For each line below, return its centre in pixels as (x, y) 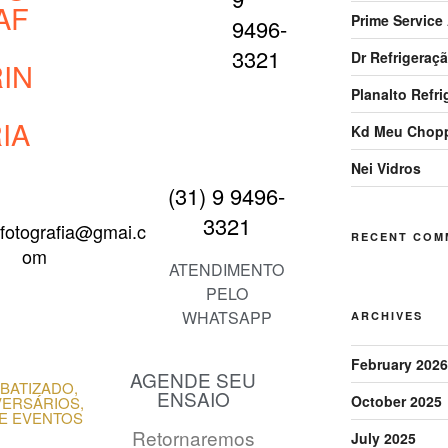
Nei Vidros (385, 167)
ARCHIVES (386, 315)
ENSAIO (193, 398)
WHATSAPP (226, 317)
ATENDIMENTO (227, 269)
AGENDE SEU (193, 379)
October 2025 (396, 400)
